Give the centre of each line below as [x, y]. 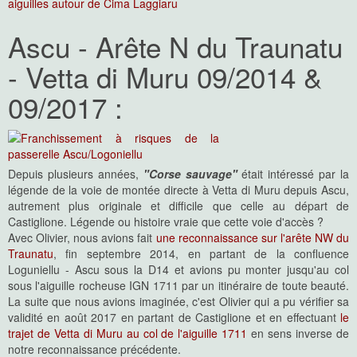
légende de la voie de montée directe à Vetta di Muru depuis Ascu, [178, 190]
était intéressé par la [293, 174]
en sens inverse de [298, 333]
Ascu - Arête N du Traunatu [175, 46]
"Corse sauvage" [190, 174]
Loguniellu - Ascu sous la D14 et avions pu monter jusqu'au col [178, 269]
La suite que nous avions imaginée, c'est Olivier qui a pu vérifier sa [178, 301]
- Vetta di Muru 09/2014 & [165, 76]
